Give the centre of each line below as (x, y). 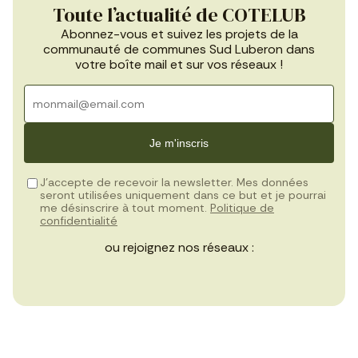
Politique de (242, 208)
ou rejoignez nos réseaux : (179, 248)
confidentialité (79, 221)
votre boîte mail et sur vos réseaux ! (179, 65)
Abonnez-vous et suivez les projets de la (179, 34)
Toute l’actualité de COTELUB (179, 15)
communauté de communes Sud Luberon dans (179, 50)
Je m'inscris (179, 143)
